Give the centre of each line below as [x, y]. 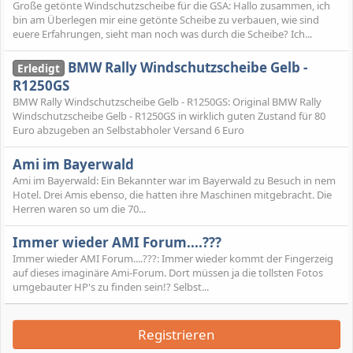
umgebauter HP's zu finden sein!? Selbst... [111, 287]
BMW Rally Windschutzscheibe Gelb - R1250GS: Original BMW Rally [167, 102]
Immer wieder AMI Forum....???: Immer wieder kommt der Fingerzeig [173, 259]
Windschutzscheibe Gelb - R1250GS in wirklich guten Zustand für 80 [169, 116]
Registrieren [176, 335]
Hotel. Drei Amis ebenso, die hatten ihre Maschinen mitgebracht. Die [172, 194]
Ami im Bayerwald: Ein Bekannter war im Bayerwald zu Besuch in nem [174, 180]
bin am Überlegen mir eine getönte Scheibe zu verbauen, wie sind [166, 20]
